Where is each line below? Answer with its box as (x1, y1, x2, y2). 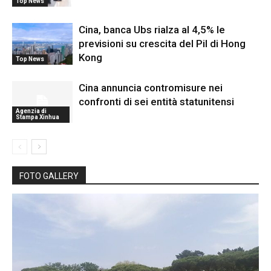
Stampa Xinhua (16, 113, 59, 120)
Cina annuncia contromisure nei (79, 81, 223, 94)
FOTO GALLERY (19, 171, 79, 181)
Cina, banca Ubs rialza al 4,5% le (79, 23, 225, 36)
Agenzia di (16, 107, 47, 114)
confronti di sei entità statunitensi (79, 95, 234, 108)
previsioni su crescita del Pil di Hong (79, 37, 246, 50)
